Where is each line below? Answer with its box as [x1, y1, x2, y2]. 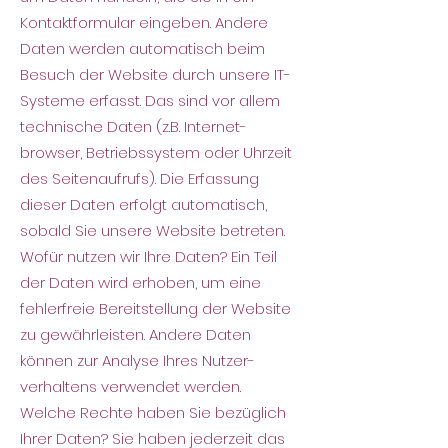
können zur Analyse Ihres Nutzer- [20, 350, 255, 371]
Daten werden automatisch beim [20, 38, 265, 59]
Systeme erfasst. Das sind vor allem [20, 90, 280, 111]
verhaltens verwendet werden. [20, 376, 241, 397]
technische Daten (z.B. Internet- [20, 116, 247, 137]
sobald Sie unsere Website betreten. [20, 220, 285, 241]
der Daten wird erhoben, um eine [20, 272, 261, 293]
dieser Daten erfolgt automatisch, [20, 194, 267, 215]
